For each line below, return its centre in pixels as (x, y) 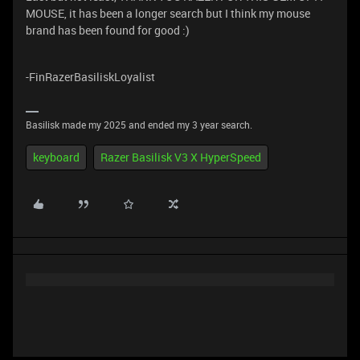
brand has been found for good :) (108, 30)
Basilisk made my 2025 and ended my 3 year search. (139, 125)
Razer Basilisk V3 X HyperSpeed (181, 157)
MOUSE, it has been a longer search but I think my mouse (168, 13)
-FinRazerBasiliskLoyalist (90, 77)
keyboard (56, 157)
